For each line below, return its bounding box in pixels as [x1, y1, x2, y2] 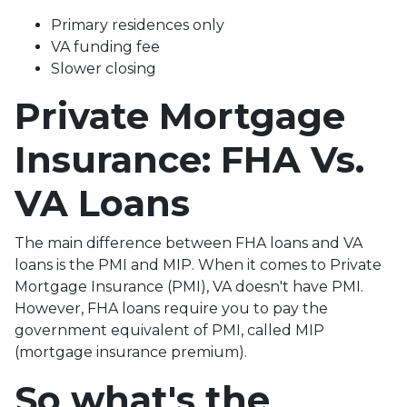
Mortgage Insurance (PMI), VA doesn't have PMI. [15, 277, 363, 295]
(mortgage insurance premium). [15, 342, 251, 361]
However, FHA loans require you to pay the [15, 299, 328, 317]
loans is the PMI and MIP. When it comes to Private [15, 255, 382, 273]
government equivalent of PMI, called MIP [15, 321, 324, 339]
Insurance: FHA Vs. [15, 136, 364, 182]
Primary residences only [51, 15, 224, 34]
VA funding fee [51, 37, 160, 55]
